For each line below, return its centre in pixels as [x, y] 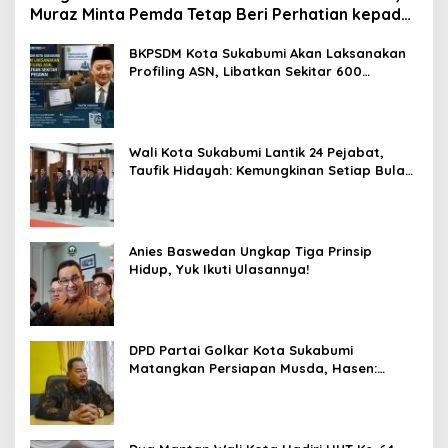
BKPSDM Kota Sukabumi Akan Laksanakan [267, 52]
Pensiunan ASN [86, 33]
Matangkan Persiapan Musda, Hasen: [253, 367]
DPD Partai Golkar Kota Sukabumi [241, 349]
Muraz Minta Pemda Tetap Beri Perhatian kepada [220, 13]
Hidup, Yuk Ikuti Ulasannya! [221, 268]
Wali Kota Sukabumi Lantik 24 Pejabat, [256, 151]
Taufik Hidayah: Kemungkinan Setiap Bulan [271, 169]
